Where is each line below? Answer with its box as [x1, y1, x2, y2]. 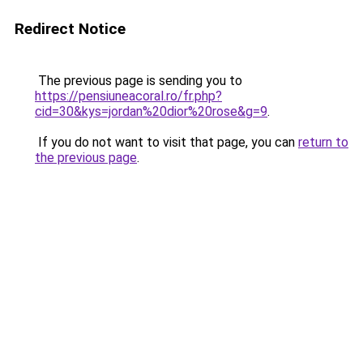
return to [298, 135, 348, 150]
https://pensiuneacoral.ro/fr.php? [35, 88, 222, 104]
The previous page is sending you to [35, 73, 242, 88]
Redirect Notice [15, 19, 126, 38]
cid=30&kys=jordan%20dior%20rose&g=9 [35, 104, 267, 119]
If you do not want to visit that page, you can [35, 135, 298, 150]
